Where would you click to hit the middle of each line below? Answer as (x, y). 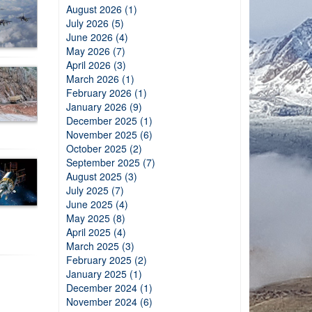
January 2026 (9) (104, 107)
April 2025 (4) (96, 232)
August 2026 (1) (101, 9)
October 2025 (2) (104, 148)
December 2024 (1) (109, 288)
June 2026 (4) (97, 37)
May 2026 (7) (95, 51)
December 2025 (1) (109, 120)
